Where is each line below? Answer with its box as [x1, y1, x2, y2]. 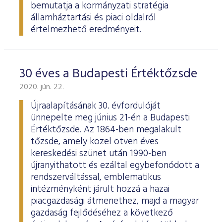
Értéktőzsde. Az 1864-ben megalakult [31, 122, 181, 137]
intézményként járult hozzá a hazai [31, 182, 169, 197]
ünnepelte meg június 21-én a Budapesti [31, 111, 190, 125]
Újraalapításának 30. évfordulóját [31, 99, 161, 113]
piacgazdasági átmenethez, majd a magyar [31, 194, 199, 209]
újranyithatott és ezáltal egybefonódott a [31, 158, 199, 173]
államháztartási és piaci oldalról [31, 10, 156, 25]
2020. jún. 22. [19, 81, 64, 94]
